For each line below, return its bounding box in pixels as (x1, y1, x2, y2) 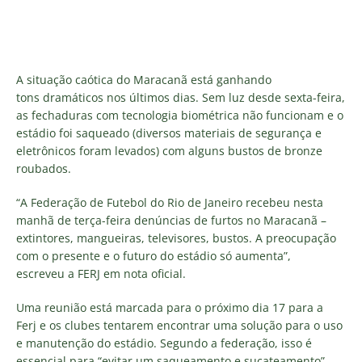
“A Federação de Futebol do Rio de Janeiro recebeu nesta (16, 195, 323, 210)
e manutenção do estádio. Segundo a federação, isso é (16, 335, 312, 351)
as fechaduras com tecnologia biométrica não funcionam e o (16, 107, 343, 123)
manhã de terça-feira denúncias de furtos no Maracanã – (16, 213, 326, 228)
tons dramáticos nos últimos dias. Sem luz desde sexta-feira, (16, 90, 345, 105)
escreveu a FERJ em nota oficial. (16, 266, 186, 281)
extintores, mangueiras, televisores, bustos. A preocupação (16, 230, 336, 246)
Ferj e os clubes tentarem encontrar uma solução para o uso (16, 318, 343, 333)
